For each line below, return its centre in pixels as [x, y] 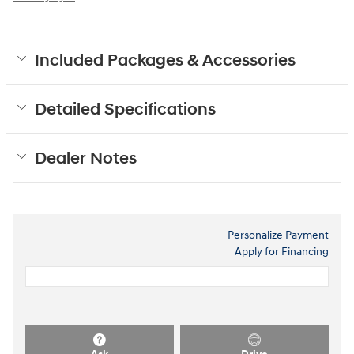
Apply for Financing [282, 251]
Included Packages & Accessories [165, 60]
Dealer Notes [86, 158]
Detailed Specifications [125, 109]
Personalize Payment [278, 235]
